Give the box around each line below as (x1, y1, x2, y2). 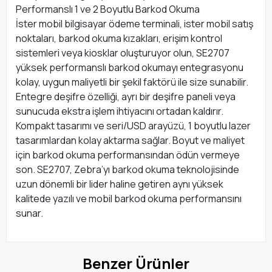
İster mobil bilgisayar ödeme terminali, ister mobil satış (16, 17, 253, 31)
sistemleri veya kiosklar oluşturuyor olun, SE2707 (16, 46, 229, 60)
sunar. (16, 206, 43, 220)
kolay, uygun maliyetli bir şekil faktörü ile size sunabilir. (16, 75, 248, 89)
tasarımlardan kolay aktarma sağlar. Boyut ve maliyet (16, 134, 245, 148)
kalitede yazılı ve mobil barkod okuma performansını (16, 192, 242, 206)
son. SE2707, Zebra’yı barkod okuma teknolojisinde (16, 163, 239, 177)
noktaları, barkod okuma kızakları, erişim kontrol (16, 32, 222, 46)
